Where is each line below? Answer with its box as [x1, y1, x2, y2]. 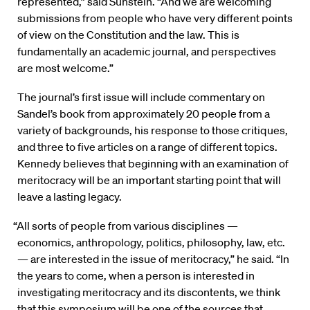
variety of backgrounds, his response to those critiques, [17, 123, 288, 138]
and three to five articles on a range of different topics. [17, 140, 277, 154]
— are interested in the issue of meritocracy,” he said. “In [17, 252, 289, 266]
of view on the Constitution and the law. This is [17, 28, 239, 42]
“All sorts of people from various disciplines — [13, 219, 239, 233]
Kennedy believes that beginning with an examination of [17, 156, 289, 171]
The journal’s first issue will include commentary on [17, 90, 265, 104]
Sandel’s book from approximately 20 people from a [17, 107, 270, 121]
